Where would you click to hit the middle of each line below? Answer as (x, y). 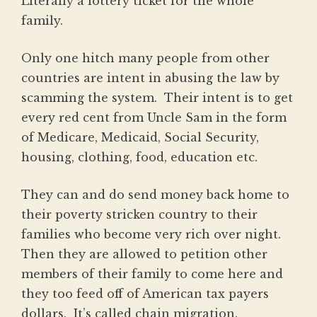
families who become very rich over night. (151, 235)
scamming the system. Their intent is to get (157, 98)
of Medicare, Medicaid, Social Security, (140, 138)
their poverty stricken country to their (139, 215)
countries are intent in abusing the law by (150, 78)
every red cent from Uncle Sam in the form (154, 118)
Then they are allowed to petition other (144, 254)
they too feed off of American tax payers (145, 294)
